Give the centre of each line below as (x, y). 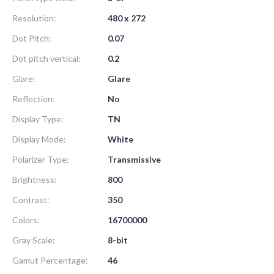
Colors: (26, 220)
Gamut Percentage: (50, 260)
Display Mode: (39, 139)
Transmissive (134, 159)
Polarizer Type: (41, 159)
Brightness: (35, 179)
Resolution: (34, 18)
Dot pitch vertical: (46, 58)
